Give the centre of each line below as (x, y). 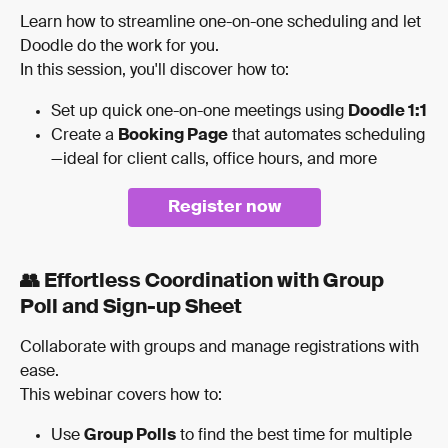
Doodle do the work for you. (119, 47)
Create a (84, 136)
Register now (224, 208)
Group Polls (130, 436)
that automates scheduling (326, 136)
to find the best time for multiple (296, 436)
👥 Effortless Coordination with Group (204, 281)
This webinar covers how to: (121, 395)
